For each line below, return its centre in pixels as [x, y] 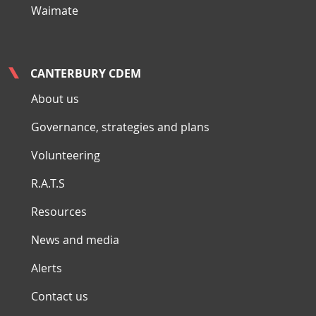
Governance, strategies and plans [120, 127]
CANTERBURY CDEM [86, 74]
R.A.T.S [48, 184]
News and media [75, 240]
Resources [59, 212]
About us [55, 99]
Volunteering [66, 156]
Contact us [60, 297]
